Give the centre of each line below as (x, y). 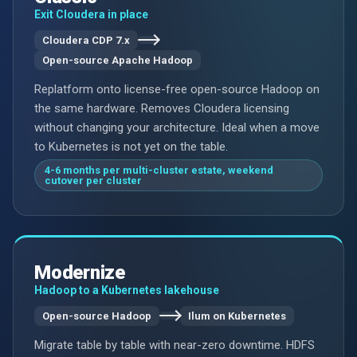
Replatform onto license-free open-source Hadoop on (177, 89)
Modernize (80, 272)
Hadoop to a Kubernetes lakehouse (127, 290)
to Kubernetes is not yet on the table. (131, 146)
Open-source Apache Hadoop (118, 60)
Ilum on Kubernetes (237, 316)
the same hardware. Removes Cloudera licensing (162, 108)
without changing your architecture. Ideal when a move (177, 127)
